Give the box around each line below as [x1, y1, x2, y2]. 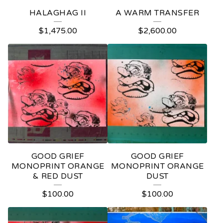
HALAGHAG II [29, 8, 87, 18]
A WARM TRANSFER [115, 8, 200, 18]
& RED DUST [32, 171, 83, 181]
